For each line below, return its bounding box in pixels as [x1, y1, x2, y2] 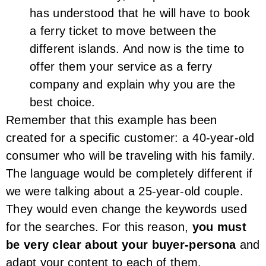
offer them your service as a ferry [30, 59, 213, 73]
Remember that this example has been [6, 113, 217, 126]
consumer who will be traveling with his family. [6, 148, 256, 162]
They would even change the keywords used [6, 202, 247, 216]
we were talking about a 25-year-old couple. [6, 184, 243, 198]
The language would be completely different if [6, 166, 253, 180]
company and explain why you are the [30, 77, 236, 91]
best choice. [30, 95, 96, 109]
